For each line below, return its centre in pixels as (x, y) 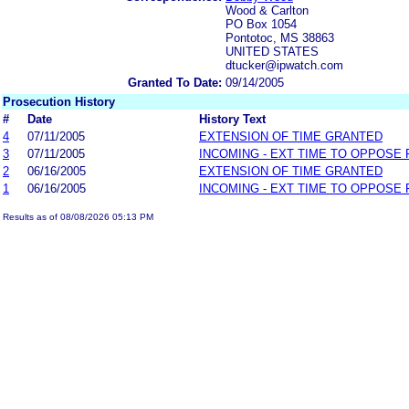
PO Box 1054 (261, 24)
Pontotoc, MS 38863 (280, 37)
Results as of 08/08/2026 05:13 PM (78, 216)
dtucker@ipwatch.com (284, 65)
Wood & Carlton (267, 10)
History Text (232, 119)
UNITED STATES (272, 51)
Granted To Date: (175, 82)
